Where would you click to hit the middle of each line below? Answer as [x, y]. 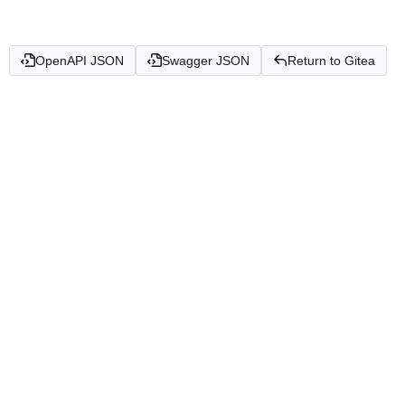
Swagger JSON [206, 61]
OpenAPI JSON [80, 61]
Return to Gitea [331, 61]
